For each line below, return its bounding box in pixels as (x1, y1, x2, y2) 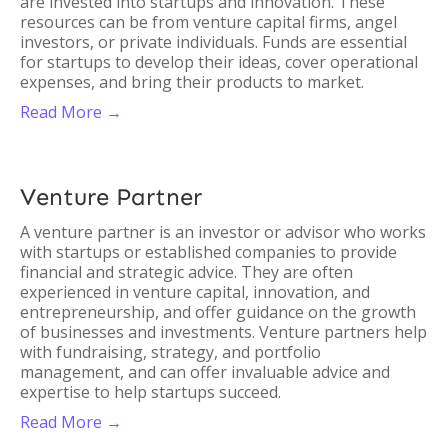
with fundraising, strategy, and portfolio (20, 341, 321, 363)
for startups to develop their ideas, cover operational (20, 51, 418, 73)
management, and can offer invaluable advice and (20, 361, 390, 383)
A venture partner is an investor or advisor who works (20, 221, 426, 243)
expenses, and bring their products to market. (20, 71, 364, 93)
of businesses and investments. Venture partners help (20, 321, 427, 343)
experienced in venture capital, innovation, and (20, 281, 370, 303)
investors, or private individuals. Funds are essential (20, 31, 407, 53)
